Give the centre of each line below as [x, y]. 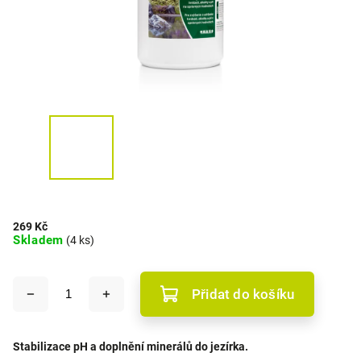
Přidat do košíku [243, 294]
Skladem [38, 240]
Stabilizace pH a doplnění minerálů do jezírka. [131, 346]
